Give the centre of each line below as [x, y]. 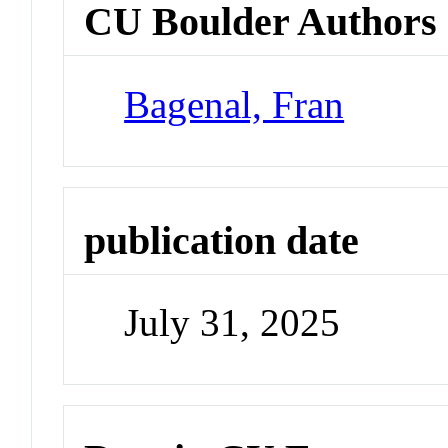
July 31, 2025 [232, 323]
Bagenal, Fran [234, 104]
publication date [222, 240]
